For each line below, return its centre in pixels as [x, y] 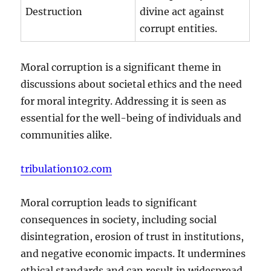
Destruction [54, 11]
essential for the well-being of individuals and [131, 118]
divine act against [182, 11]
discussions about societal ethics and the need [132, 84]
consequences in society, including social [119, 219]
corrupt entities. [179, 28]
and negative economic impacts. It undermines [133, 253]
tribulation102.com [67, 168]
